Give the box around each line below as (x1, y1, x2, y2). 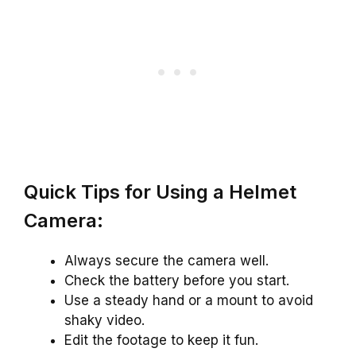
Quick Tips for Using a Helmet (24, 180, 296, 204)
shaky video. (64, 312, 145, 329)
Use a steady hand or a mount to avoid (64, 292, 313, 309)
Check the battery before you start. (64, 273, 289, 289)
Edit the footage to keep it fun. (64, 332, 258, 349)
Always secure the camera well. (64, 253, 269, 269)
